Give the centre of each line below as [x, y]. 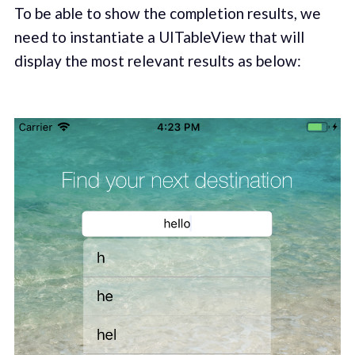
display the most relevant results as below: [157, 60]
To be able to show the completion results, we [167, 13]
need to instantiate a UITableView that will [159, 36]
